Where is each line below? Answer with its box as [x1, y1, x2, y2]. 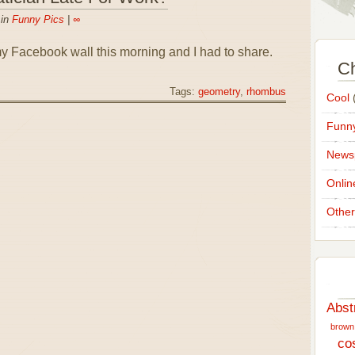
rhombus [246, 86, 286, 97]
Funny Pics [11, 13, 64, 25]
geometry [197, 86, 240, 97]
